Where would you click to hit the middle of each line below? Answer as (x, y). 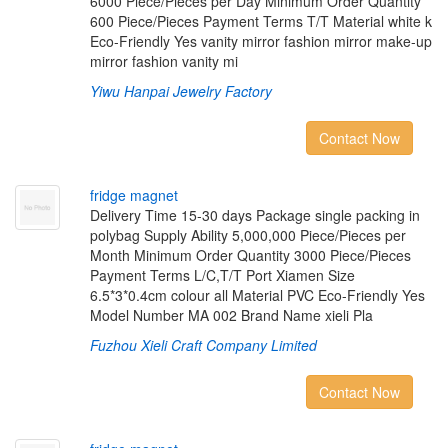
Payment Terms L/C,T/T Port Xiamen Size (222, 275)
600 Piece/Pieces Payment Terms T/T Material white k (260, 21)
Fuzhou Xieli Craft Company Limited (203, 345)
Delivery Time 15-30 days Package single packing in (254, 215)
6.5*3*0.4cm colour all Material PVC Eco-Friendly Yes (257, 295)
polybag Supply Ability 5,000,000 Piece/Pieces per (247, 235)
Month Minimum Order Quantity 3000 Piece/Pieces (250, 255)
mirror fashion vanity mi (163, 61)
